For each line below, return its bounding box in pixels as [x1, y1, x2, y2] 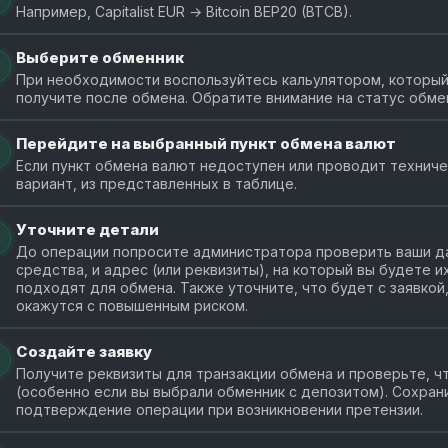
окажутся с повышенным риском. [16, 296, 248, 314]
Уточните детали [16, 219, 159, 239]
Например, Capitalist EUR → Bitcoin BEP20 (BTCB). [16, 2, 352, 20]
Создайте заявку [16, 341, 152, 361]
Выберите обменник [16, 47, 184, 67]
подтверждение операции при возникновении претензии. [16, 400, 423, 418]
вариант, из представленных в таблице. [16, 174, 297, 192]
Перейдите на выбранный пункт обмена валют [16, 133, 396, 153]
